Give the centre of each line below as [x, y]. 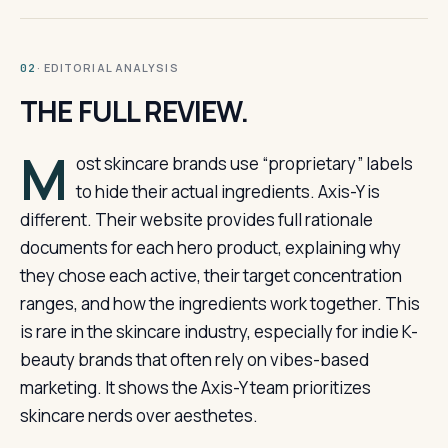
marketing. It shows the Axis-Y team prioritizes [195, 387]
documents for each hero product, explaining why [210, 247]
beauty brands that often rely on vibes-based [194, 359]
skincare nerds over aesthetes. [139, 415]
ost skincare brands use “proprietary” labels [244, 163]
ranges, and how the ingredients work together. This [220, 303]
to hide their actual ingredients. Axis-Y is [227, 191]
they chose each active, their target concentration [211, 275]
